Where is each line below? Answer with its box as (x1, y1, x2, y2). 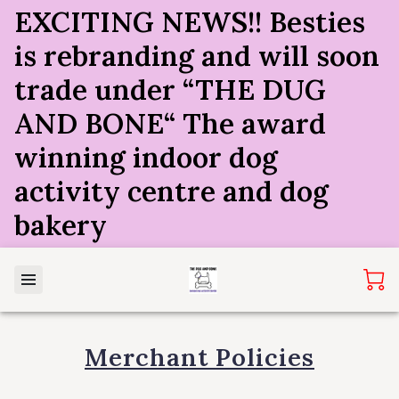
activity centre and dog (14, 173, 329, 209)
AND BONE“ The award (14, 105, 326, 142)
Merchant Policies (85, 341, 314, 374)
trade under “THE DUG (14, 71, 326, 108)
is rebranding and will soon (14, 37, 379, 74)
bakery (14, 207, 114, 243)
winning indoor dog (14, 139, 278, 175)
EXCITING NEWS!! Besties (14, 4, 365, 40)
